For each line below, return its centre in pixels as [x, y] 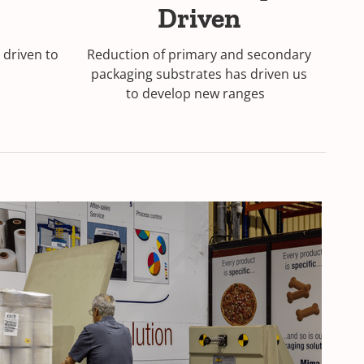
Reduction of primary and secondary [199, 54]
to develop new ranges [199, 93]
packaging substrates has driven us [199, 74]
